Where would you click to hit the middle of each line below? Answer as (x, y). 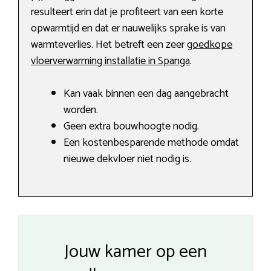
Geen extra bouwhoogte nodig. (131, 127)
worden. (81, 110)
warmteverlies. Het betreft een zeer (109, 45)
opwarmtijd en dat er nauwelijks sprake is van (128, 29)
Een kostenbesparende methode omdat (151, 143)
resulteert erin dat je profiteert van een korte (127, 12)
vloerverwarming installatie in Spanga (110, 61)
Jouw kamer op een (135, 252)
